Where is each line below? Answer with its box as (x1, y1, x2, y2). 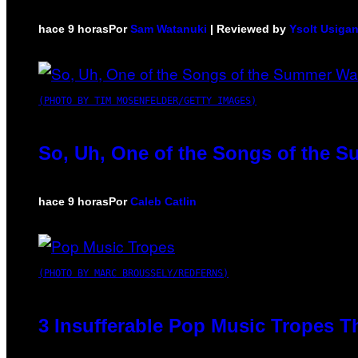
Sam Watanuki (130, 22, 207, 35)
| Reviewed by (207, 22, 289, 35)
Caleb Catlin (130, 194, 197, 208)
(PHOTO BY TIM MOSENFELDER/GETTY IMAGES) (38, 94, 257, 106)
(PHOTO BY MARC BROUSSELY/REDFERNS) (38, 267, 229, 279)
